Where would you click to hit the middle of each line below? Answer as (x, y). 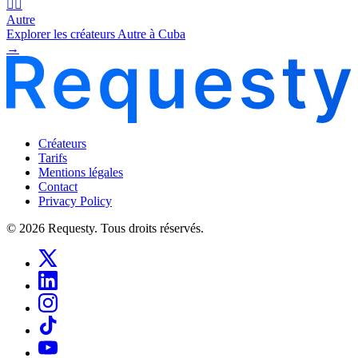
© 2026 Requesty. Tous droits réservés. (105, 228)
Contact (58, 186)
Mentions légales (81, 172)
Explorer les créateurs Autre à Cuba (96, 34)
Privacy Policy (75, 201)
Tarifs (53, 157)
